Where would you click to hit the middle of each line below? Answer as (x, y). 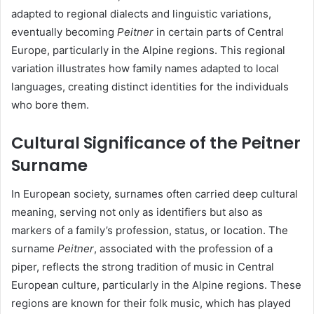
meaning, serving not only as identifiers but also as (137, 212)
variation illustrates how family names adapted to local (145, 69)
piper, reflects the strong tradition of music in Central (143, 266)
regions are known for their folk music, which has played (151, 303)
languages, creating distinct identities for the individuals (150, 87)
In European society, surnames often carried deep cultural (155, 193)
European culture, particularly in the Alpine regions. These (156, 285)
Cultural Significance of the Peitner (156, 143)
